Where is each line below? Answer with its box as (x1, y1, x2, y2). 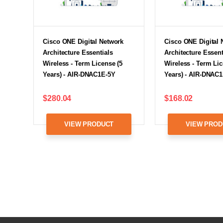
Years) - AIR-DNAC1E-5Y (43, 70, 115, 78)
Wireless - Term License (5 (43, 59, 123, 67)
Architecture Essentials (43, 48, 113, 56)
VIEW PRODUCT (64, 120, 114, 128)
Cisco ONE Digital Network (43, 37, 124, 45)
